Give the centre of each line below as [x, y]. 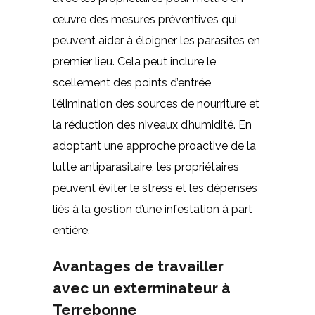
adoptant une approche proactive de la [154, 146]
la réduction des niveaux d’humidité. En [152, 124]
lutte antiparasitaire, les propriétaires [146, 167]
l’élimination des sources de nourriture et [156, 103]
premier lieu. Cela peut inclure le [134, 61]
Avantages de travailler [138, 266]
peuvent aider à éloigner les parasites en [156, 40]
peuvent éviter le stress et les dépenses [155, 188]
